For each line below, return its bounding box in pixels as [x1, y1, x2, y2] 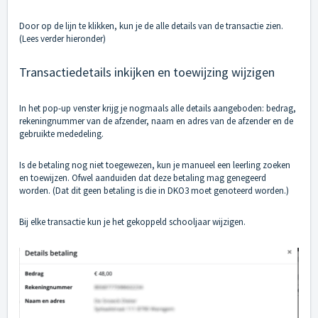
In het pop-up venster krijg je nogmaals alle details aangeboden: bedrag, [19, 102, 296, 115]
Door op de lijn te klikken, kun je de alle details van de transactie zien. [19, 20, 283, 33]
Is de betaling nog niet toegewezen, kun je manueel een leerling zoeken [19, 159, 290, 172]
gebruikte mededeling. [19, 128, 104, 141]
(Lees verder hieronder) [19, 33, 106, 45]
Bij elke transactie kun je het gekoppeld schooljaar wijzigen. [19, 216, 246, 229]
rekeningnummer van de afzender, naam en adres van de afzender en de [19, 115, 293, 128]
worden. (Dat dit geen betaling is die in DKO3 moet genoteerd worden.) [19, 185, 289, 197]
